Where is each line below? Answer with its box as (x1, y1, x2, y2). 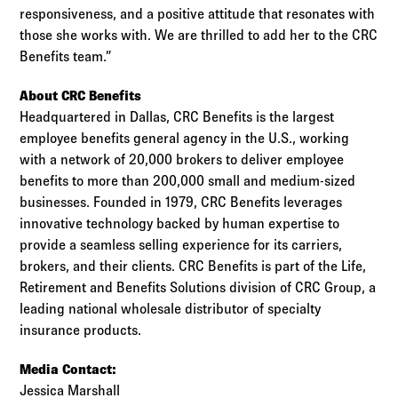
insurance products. (20, 322, 142, 338)
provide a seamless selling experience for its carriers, (20, 237, 343, 253)
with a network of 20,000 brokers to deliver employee (20, 152, 345, 168)
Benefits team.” (20, 49, 113, 65)
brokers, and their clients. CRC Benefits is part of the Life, (20, 259, 367, 275)
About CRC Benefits (20, 88, 142, 104)
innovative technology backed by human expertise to (20, 216, 340, 232)
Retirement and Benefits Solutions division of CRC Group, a (20, 280, 377, 296)
